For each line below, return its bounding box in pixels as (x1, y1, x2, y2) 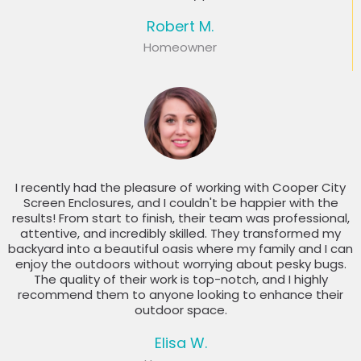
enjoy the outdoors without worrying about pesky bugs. (15, 255, 346, 273)
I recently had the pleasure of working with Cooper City (15, 179, 346, 197)
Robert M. (147, 16, 214, 37)
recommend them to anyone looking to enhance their (18, 286, 343, 304)
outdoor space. (134, 301, 227, 319)
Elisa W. (154, 333, 207, 354)
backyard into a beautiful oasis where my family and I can (8, 240, 353, 258)
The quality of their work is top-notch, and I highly (33, 271, 328, 288)
